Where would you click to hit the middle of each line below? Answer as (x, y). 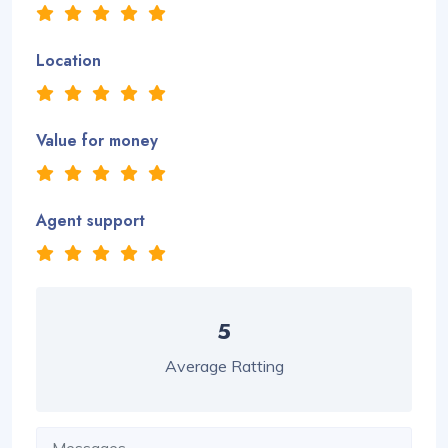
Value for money (97, 140)
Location (68, 60)
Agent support (90, 220)
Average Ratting (224, 365)
